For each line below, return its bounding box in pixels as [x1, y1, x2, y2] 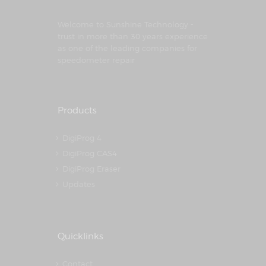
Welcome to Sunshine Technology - [58, 19, 194, 29]
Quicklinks [58, 230, 103, 242]
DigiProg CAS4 [62, 148, 118, 158]
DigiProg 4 [62, 132, 102, 142]
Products [58, 104, 97, 116]
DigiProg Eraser [62, 163, 121, 173]
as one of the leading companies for [58, 43, 197, 53]
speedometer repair [58, 55, 135, 65]
